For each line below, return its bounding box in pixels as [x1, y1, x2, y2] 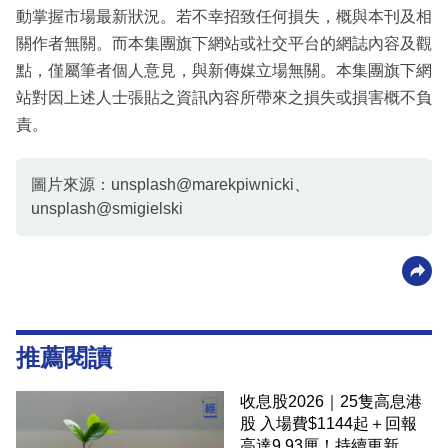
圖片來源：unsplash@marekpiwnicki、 [31, 175, 310, 193]
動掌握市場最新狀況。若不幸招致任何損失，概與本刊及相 [16, 7, 432, 25]
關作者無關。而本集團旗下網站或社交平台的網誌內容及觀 [16, 34, 432, 52]
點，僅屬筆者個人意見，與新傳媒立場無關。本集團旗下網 [16, 61, 432, 79]
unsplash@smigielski [31, 199, 183, 217]
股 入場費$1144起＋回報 [240, 414, 417, 432]
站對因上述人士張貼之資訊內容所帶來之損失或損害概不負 [16, 88, 432, 106]
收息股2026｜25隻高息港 [240, 392, 422, 410]
